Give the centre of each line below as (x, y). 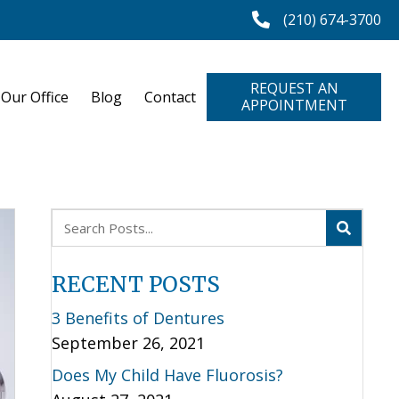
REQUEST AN (294, 89)
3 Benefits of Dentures (138, 318)
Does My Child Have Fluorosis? (167, 375)
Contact (171, 98)
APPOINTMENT (294, 106)
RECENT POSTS (135, 285)
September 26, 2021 (128, 343)
